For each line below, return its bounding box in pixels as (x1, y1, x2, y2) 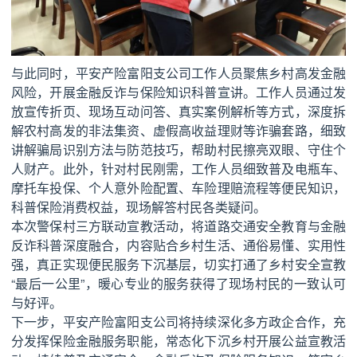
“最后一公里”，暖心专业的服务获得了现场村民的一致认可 (11, 274, 346, 293)
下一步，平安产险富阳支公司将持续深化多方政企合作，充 (11, 312, 346, 331)
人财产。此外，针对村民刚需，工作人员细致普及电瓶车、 (11, 159, 346, 178)
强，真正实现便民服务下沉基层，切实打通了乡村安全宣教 (11, 255, 346, 274)
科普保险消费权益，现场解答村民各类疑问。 (11, 198, 266, 217)
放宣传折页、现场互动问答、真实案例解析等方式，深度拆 (11, 102, 346, 121)
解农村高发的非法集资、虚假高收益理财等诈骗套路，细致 (11, 121, 346, 140)
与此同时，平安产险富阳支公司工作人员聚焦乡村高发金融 (11, 64, 346, 83)
